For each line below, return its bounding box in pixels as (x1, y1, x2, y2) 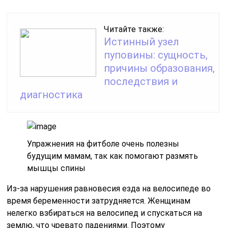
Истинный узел (104, 35, 180, 48)
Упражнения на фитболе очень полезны (27, 138, 180, 149)
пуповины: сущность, (104, 48, 208, 61)
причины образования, (104, 62, 215, 74)
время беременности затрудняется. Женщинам (7, 195, 191, 206)
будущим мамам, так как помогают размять (27, 151, 198, 161)
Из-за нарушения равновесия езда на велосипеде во (7, 183, 211, 193)
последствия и (104, 75, 178, 88)
